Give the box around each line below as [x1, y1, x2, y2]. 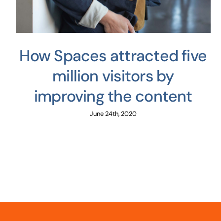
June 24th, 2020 [89, 109, 137, 118]
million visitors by [52, 65, 174, 86]
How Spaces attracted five [19, 45, 207, 66]
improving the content [34, 85, 192, 107]
